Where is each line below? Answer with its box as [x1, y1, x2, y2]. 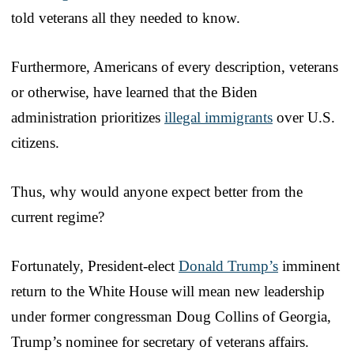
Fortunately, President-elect [11, 258, 179, 275]
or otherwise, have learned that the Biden [11, 84, 258, 101]
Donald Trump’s [179, 258, 278, 275]
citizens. [11, 134, 59, 152]
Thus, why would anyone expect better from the [11, 183, 303, 201]
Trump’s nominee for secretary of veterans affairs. [11, 333, 309, 351]
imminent [278, 258, 340, 275]
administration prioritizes [11, 109, 164, 126]
